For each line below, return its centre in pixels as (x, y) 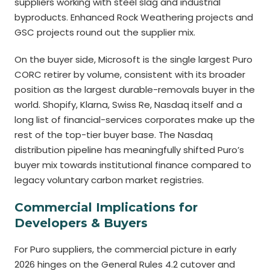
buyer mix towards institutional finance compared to (133, 165)
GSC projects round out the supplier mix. (105, 32)
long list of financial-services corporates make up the (135, 120)
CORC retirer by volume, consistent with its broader (130, 74)
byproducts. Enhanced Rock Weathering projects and (134, 17)
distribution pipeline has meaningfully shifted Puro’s (129, 150)
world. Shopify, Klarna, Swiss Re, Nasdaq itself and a (128, 105)
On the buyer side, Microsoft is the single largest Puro (133, 59)
